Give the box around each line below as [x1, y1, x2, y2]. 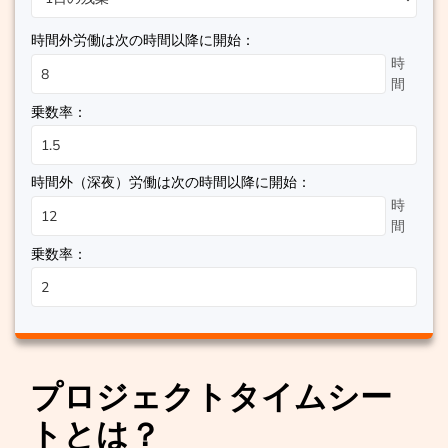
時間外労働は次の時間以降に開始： [31, 31, 255, 50]
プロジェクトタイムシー [30, 376, 392, 419]
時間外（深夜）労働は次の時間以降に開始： [31, 173, 311, 192]
